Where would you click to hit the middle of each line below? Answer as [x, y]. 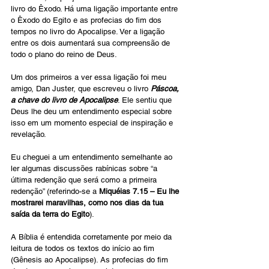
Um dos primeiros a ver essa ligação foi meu [90, 77]
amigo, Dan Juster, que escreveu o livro [81, 89]
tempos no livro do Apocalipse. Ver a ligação [89, 32]
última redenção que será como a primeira [85, 180]
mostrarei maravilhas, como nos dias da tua [88, 203]
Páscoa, [166, 89]
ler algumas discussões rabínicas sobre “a [85, 169]
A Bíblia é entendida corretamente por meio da [92, 237]
